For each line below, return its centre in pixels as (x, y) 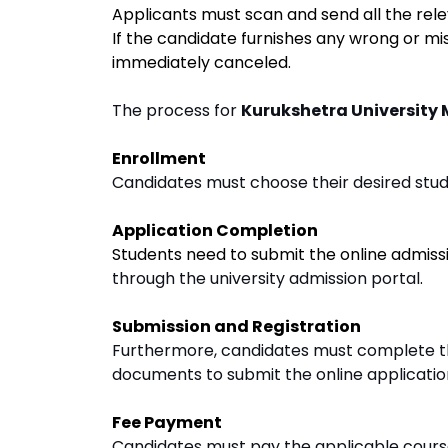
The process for (176, 110)
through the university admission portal (266, 278)
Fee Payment (167, 422)
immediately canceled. (203, 62)
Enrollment (159, 158)
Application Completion (215, 230)
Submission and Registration (236, 326)
